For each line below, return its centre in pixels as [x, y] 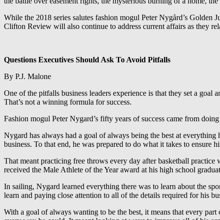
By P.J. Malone [27, 76]
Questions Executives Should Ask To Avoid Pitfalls [87, 59]
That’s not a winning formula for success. [68, 102]
